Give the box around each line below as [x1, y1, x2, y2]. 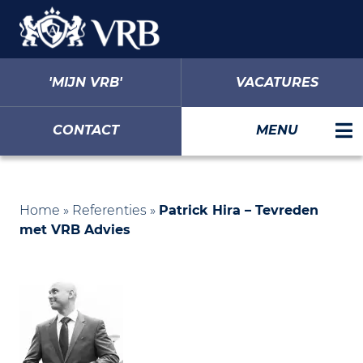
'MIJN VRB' [49, 74, 122, 90]
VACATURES [236, 74, 318, 90]
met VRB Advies [19, 221, 130, 237]
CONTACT [53, 122, 119, 138]
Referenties [72, 202, 147, 218]
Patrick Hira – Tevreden [159, 202, 318, 218]
